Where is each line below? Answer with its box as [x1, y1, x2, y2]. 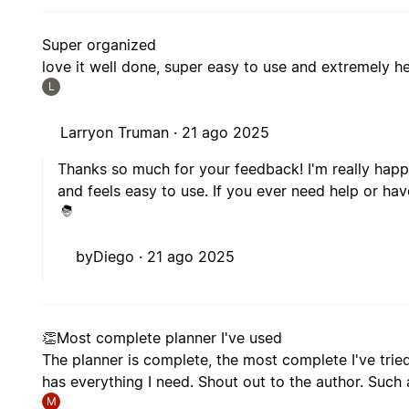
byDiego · [76, 247, 148, 267]
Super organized [42, 36, 157, 55]
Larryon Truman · [60, 123, 183, 142]
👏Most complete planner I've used [42, 329, 283, 348]
